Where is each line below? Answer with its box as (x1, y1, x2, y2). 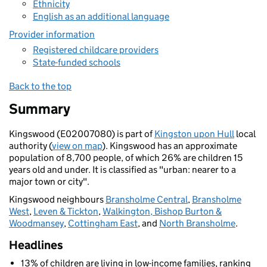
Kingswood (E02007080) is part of (9, 128, 154, 139)
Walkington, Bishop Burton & (103, 206, 222, 217)
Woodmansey (9, 218, 64, 229)
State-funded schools (33, 57, 120, 68)
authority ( (9, 140, 52, 151)
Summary (9, 100, 70, 117)
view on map (52, 140, 102, 151)
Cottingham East (68, 218, 138, 229)
